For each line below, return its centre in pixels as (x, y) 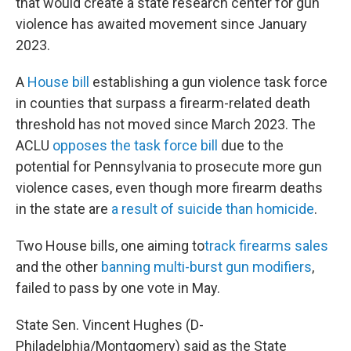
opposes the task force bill (135, 145)
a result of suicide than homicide (213, 209)
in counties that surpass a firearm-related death (163, 103)
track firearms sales (266, 246)
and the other (58, 267)
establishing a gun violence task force (208, 82)
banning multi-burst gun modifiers (206, 267)
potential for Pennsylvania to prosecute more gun (169, 166)
